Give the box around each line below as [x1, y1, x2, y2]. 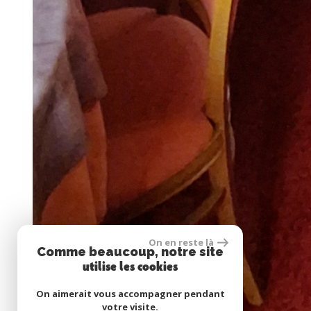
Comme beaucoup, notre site [37, 244, 224, 259]
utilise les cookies [83, 260, 178, 275]
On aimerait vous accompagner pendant [35, 287, 225, 300]
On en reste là [148, 236, 214, 249]
